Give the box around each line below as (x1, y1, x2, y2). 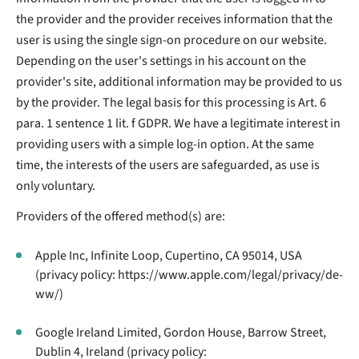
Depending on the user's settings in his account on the (16, 51, 306, 70)
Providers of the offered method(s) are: (16, 207, 225, 225)
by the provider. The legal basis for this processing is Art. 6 (16, 93, 326, 111)
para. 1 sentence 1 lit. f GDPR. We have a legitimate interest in (16, 114, 341, 132)
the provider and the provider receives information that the (16, 10, 333, 28)
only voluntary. (16, 176, 95, 195)
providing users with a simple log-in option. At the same (16, 135, 314, 153)
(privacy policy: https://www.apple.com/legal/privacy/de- (35, 265, 343, 284)
